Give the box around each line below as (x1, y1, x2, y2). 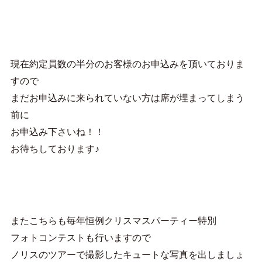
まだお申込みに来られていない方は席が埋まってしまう (10, 92, 244, 104)
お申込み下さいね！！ (10, 126, 104, 137)
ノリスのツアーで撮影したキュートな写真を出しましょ (10, 249, 244, 260)
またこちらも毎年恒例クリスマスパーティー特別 (10, 215, 216, 226)
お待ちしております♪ (10, 143, 99, 154)
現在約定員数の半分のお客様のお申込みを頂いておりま (10, 58, 244, 70)
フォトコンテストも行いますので (10, 232, 151, 243)
